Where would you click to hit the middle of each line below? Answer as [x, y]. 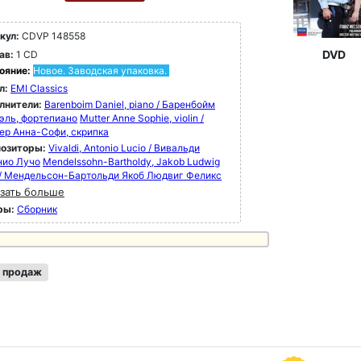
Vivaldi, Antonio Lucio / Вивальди [124, 148]
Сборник [37, 209]
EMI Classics [39, 88]
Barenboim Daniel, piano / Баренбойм [130, 104]
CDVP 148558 [52, 36]
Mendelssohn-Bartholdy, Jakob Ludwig [131, 162]
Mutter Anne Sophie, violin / [142, 118]
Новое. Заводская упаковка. [100, 71]
